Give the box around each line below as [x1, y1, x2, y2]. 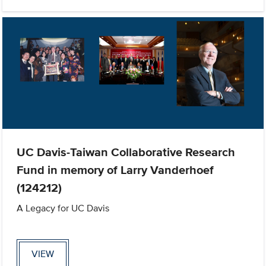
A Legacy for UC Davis [17, 201, 110, 215]
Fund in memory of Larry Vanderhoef [17, 160, 214, 179]
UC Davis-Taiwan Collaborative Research [17, 142, 236, 161]
